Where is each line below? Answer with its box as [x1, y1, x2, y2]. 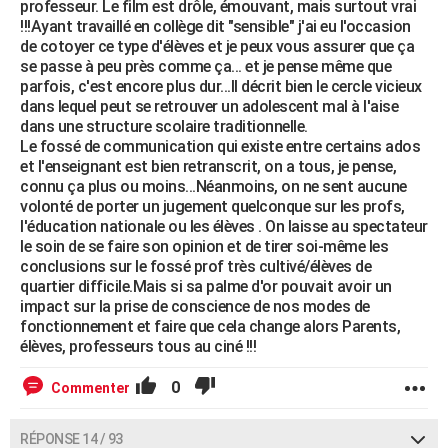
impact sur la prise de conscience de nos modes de [20, 296, 370, 316]
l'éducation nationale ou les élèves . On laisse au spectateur [20, 216, 428, 236]
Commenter [51, 379, 130, 396]
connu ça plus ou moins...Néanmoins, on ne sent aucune [20, 176, 407, 196]
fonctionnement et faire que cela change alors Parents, [20, 316, 400, 336]
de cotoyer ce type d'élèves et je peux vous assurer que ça [20, 36, 414, 56]
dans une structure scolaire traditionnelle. [20, 116, 308, 136]
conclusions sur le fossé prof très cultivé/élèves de [20, 256, 371, 276]
